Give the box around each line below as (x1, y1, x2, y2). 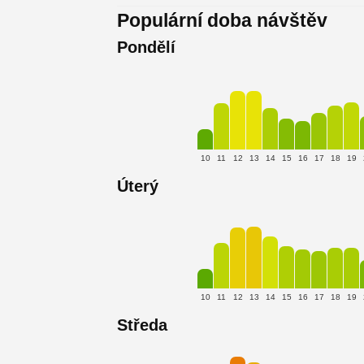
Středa (117, 316, 167, 335)
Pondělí (117, 38, 175, 57)
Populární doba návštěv (117, 10, 327, 32)
